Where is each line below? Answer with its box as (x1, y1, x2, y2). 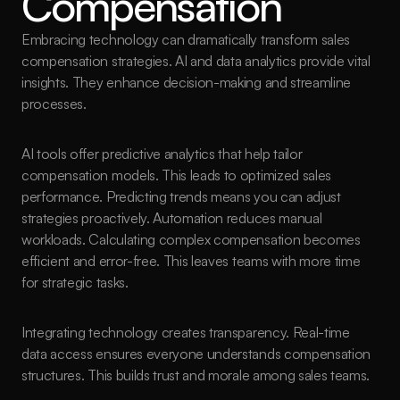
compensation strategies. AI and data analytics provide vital (21, 52, 371, 70)
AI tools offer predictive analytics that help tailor (21, 145, 303, 162)
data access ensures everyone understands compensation (21, 345, 371, 362)
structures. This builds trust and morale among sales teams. (21, 366, 371, 384)
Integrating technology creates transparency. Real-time (21, 323, 350, 341)
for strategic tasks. (21, 273, 129, 291)
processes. (21, 95, 87, 112)
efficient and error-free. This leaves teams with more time (21, 252, 361, 270)
